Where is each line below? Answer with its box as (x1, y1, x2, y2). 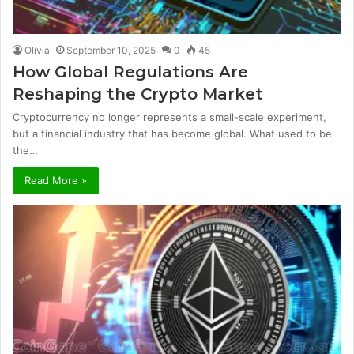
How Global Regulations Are (13, 62, 248, 81)
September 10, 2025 (66, 43, 156, 56)
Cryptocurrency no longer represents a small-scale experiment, (13, 110, 326, 123)
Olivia (24, 43, 50, 56)
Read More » (24, 173, 87, 186)
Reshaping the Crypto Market (13, 84, 263, 104)
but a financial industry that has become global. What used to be (13, 126, 332, 140)
